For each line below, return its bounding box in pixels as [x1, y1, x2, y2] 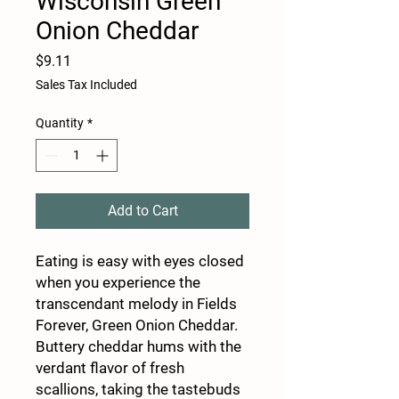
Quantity [36, 115, 84, 130]
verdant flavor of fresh [36, 358, 184, 377]
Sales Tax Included [36, 77, 137, 92]
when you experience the [36, 273, 200, 291]
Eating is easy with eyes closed [36, 251, 244, 270]
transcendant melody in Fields [36, 294, 237, 313]
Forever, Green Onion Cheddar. [36, 315, 238, 334]
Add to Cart [107, 201, 178, 219]
